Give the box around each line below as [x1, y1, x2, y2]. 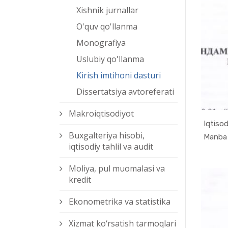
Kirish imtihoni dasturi [76, 70, 161, 81]
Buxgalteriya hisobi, [69, 130, 145, 141]
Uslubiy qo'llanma [76, 53, 144, 65]
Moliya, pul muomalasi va [69, 163, 165, 175]
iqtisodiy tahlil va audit [69, 141, 153, 153]
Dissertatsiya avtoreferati [76, 86, 174, 98]
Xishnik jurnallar [76, 5, 138, 16]
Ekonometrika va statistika [69, 196, 170, 208]
